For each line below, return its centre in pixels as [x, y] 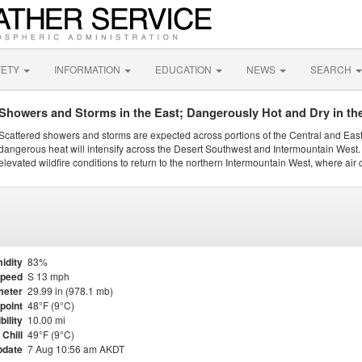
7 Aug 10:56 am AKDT [76, 349]
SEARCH [332, 69]
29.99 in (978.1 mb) [70, 290]
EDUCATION [185, 69]
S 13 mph [48, 276]
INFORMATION [88, 69]
